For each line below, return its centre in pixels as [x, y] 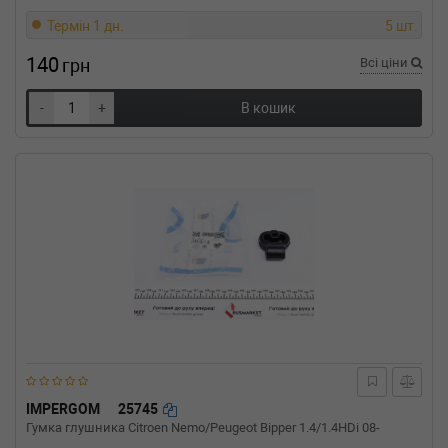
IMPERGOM [63, 409]
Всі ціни [385, 63]
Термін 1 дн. [85, 26]
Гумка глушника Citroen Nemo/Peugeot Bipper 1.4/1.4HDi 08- [203, 428]
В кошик [268, 108]
